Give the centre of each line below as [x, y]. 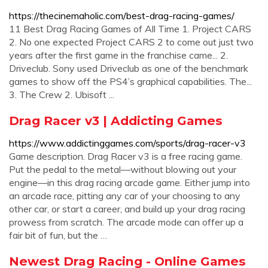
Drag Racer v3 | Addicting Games [116, 121]
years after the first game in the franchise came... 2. [118, 55]
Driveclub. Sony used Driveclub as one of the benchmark [129, 68]
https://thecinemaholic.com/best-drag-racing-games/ [122, 16]
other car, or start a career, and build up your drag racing [127, 209]
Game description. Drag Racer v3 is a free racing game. [126, 156]
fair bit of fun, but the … [58, 235]
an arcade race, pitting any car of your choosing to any [125, 196]
